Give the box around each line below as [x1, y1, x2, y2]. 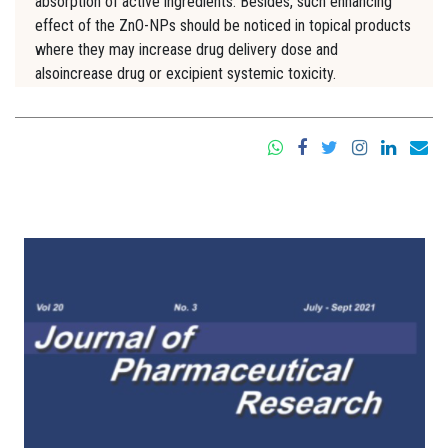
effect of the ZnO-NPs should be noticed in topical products [35, 16, 411, 36]
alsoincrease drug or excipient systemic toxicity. [35, 64, 336, 84]
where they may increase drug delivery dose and [35, 40, 338, 60]
